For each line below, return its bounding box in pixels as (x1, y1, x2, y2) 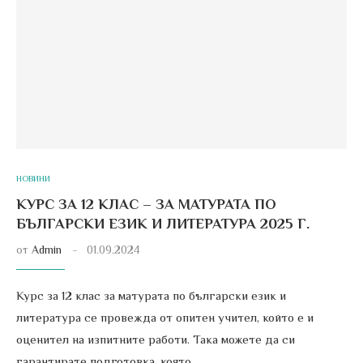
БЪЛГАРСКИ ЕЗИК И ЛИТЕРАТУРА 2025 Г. (16, 216, 310, 232)
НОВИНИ (16, 173, 50, 183)
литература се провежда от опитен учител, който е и (16, 310, 314, 324)
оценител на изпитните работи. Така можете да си (16, 332, 295, 346)
